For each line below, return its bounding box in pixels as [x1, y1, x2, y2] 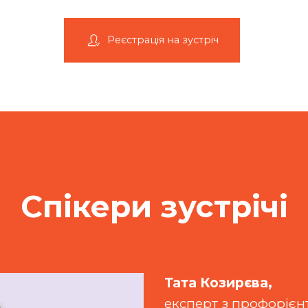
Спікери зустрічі [20, 188, 288, 225]
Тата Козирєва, [164, 274, 272, 291]
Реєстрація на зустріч [107, 34, 219, 46]
